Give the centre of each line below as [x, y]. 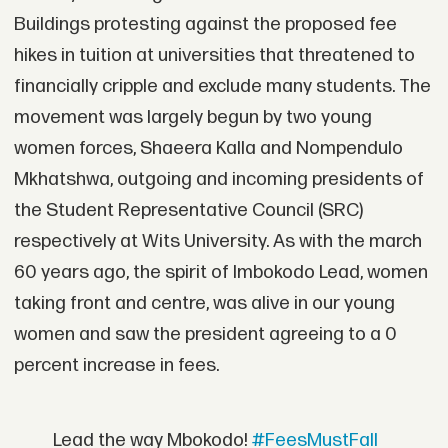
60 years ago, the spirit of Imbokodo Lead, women [220, 272]
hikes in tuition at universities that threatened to [214, 55]
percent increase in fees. [116, 365]
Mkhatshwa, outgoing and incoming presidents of [218, 179]
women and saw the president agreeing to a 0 [205, 334]
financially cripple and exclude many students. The [222, 86]
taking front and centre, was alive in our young [204, 303]
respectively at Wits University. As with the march [217, 241]
